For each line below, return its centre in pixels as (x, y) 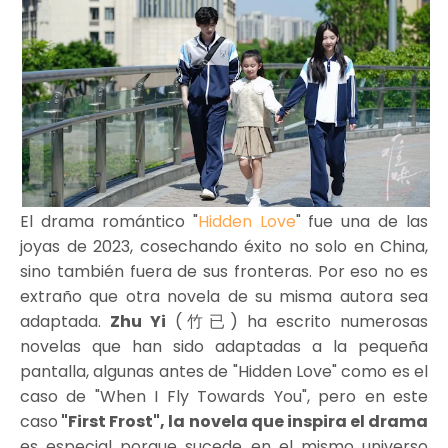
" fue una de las (361, 221)
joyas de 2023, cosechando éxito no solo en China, (224, 246)
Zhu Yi (138, 321)
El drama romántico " (109, 221)
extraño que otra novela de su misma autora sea (224, 296)
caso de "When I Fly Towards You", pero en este (224, 396)
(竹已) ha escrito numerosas (297, 321)
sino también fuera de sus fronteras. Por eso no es (224, 271)
